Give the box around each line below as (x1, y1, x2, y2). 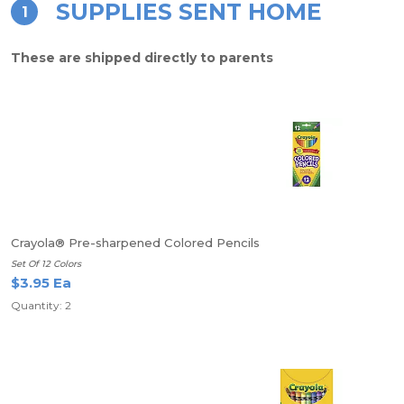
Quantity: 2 (11, 298, 71, 312)
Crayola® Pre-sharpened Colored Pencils (11, 235, 260, 250)
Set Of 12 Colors (11, 258, 81, 270)
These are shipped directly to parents (11, 50, 273, 66)
